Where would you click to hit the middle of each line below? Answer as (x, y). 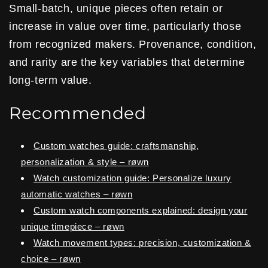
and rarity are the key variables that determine (127, 62)
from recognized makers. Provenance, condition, (133, 44)
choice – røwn (51, 259)
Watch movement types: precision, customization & (142, 243)
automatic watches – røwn (77, 194)
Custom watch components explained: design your (141, 210)
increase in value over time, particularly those (125, 26)
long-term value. (51, 80)
